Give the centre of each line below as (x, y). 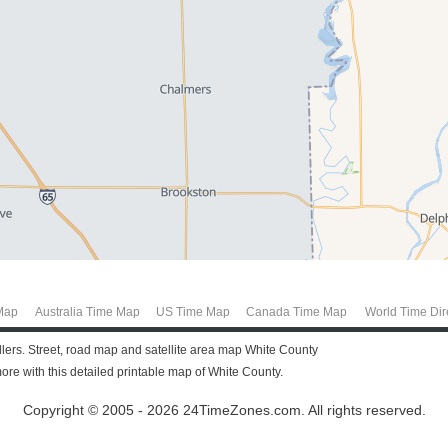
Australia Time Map (87, 311)
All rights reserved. (365, 411)
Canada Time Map (296, 311)
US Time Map (192, 311)
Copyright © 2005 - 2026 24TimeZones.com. (163, 411)
